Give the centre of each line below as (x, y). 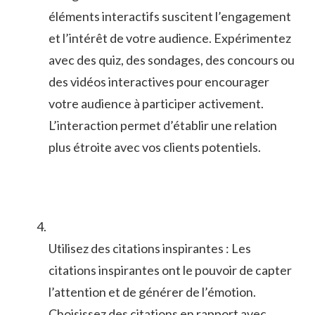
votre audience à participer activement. (156, 103)
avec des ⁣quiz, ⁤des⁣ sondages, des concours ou (172, 59)
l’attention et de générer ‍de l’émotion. (152, 291)
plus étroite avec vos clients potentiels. (155, 147)
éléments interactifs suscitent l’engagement (170, 16)
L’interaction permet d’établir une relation (163, 125)
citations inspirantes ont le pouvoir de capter (170, 270)
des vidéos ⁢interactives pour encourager (159, 81)
